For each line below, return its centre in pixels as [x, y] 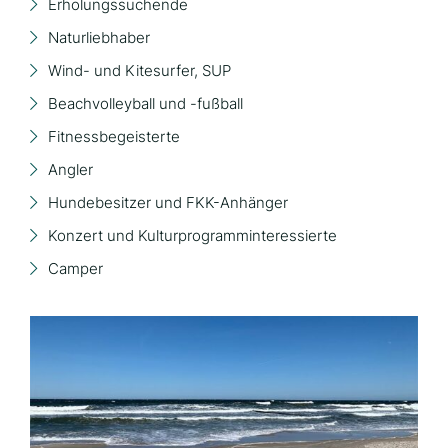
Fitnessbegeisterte [114, 136]
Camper [75, 268]
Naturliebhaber [99, 37]
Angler [70, 169]
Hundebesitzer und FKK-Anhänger [168, 202]
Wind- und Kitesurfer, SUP [139, 70]
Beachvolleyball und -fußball [145, 103]
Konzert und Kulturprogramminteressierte [192, 235]
